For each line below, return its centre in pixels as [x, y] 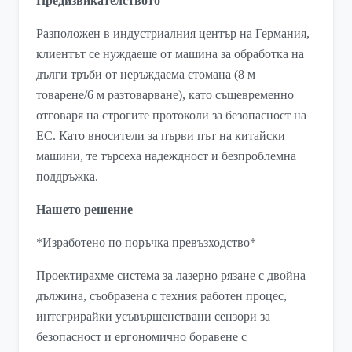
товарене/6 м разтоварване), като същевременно [165, 95]
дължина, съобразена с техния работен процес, [162, 296]
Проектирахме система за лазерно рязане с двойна [171, 276]
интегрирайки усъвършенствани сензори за [154, 317]
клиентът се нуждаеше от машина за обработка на [170, 54]
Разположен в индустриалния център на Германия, [173, 34]
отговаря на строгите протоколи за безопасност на [172, 115]
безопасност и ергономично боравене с [142, 337]
